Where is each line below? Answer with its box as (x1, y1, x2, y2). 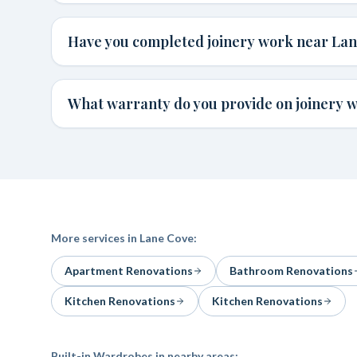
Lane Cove (139, 231, 194, 245)
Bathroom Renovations (229, 264, 353, 277)
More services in (51, 231, 139, 245)
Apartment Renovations (65, 264, 193, 277)
